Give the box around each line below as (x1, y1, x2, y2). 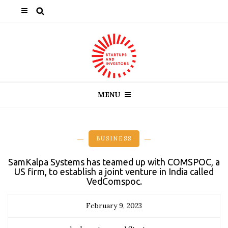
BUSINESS (96, 135, 132, 142)
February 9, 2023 (86, 201, 142, 210)
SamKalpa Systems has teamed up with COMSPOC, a (8, 157, 220, 167)
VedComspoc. (86, 176, 142, 186)
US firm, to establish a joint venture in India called (14, 166, 214, 177)
